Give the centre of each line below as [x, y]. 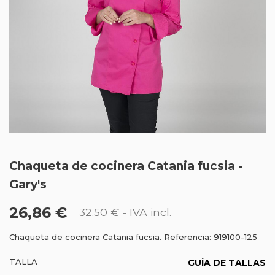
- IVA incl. [145, 212]
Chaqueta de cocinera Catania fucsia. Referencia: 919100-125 [133, 237]
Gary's [28, 184]
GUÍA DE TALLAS [227, 263]
